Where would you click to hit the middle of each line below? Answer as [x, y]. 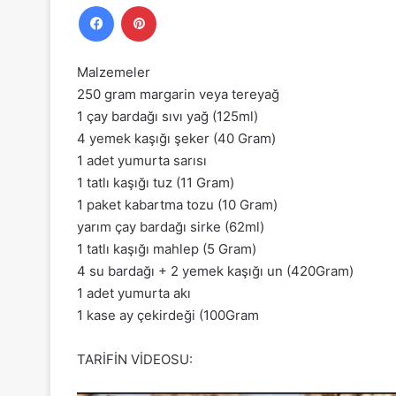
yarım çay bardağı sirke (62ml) [171, 226]
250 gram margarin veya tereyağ [178, 94]
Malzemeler [114, 72]
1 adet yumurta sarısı [142, 160]
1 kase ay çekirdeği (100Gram [168, 315]
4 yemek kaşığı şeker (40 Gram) [176, 138]
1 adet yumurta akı [134, 293]
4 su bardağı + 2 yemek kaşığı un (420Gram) [215, 270]
